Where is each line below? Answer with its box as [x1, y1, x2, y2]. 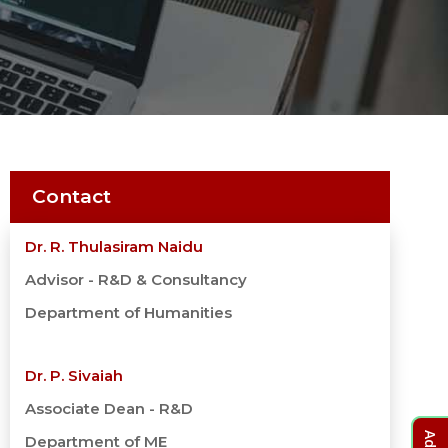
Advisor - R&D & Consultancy [25, 270, 248, 289]
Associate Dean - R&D [25, 399, 194, 418]
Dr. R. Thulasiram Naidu [25, 237, 204, 256]
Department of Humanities [25, 303, 233, 322]
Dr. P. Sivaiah [25, 366, 124, 385]
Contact [32, 185, 112, 208]
